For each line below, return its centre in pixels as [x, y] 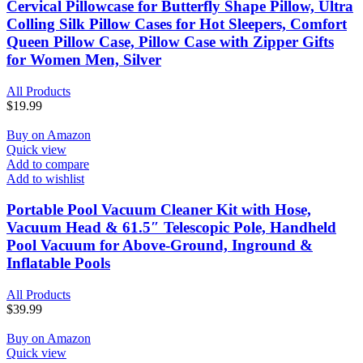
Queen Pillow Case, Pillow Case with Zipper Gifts [170, 41]
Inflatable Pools [58, 263]
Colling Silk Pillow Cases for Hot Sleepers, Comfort [177, 23]
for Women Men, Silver [84, 59]
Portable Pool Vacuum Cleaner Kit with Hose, [159, 210]
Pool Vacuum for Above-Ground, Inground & [160, 246]
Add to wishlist [45, 178]
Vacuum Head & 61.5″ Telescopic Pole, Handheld [171, 228]
